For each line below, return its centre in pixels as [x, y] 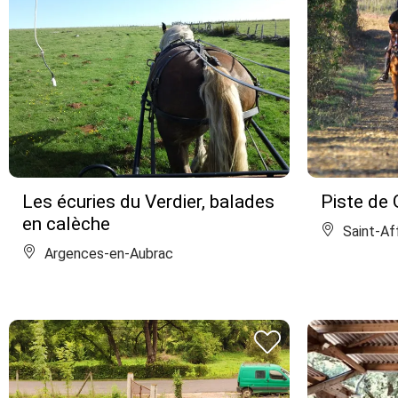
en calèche [66, 224]
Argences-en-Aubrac [107, 254]
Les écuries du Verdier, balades [148, 202]
